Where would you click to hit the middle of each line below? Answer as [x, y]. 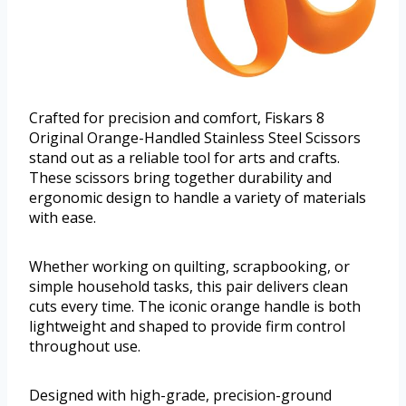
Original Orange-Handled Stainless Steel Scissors [195, 137]
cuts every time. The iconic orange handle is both [195, 306]
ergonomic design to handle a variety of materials [198, 197]
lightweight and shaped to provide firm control [187, 326]
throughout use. [85, 346]
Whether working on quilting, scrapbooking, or [189, 266]
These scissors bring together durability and [180, 177]
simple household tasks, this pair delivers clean [188, 286]
